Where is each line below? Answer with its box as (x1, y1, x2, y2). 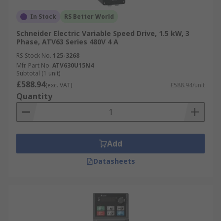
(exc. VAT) (45, 81, 72, 89)
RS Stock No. (16, 51, 51, 60)
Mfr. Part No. (16, 61, 51, 70)
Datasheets (93, 156, 135, 166)
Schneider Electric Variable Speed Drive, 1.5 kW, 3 (16, 29, 189, 38)
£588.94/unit (170, 81, 205, 89)
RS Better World (64, 12, 114, 21)
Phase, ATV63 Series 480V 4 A (16, 37, 118, 46)
